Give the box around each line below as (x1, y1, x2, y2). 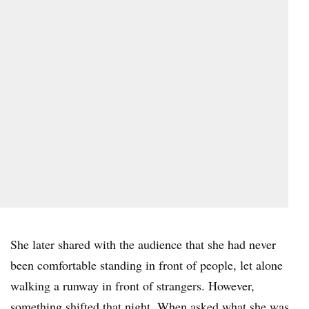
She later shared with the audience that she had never (10, 235, 276, 252)
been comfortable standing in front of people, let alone (10, 256, 283, 273)
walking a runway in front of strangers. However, (10, 277, 255, 294)
